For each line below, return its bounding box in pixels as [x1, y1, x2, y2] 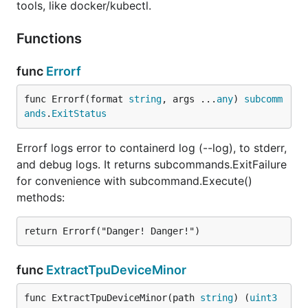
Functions [16, 30, 85, 47]
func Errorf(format [24, 93, 129, 104]
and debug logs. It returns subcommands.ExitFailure [16, 157, 287, 171]
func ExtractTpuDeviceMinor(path [24, 292, 200, 303]
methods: [16, 190, 65, 204]
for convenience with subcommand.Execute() [16, 174, 252, 188]
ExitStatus [52, 108, 107, 119]
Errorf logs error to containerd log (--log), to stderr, [16, 141, 287, 155]
